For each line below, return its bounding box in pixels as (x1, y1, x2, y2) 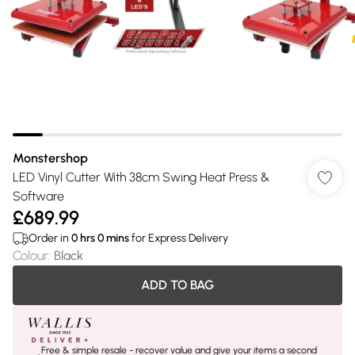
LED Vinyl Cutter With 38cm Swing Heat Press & (13, 170, 269, 185)
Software (13, 189, 64, 204)
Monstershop (13, 151, 88, 166)
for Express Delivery (129, 231, 228, 245)
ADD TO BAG (141, 277, 214, 292)
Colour (13, 248, 48, 263)
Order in (29, 231, 71, 245)
